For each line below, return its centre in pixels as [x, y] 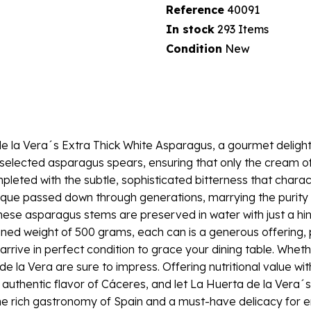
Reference [195, 9]
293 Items [243, 29]
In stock [190, 29]
